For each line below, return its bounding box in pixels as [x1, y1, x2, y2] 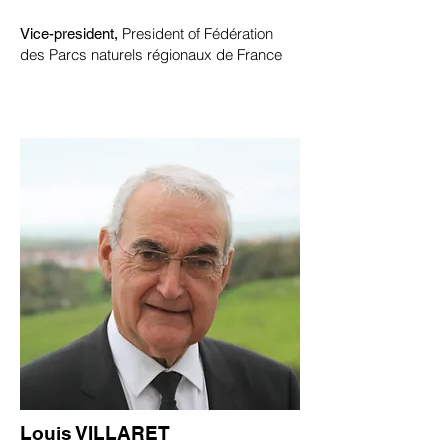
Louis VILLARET [20, 422, 170, 444]
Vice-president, [20, 25, 122, 42]
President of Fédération [122, 24, 273, 43]
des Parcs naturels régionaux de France [20, 45, 282, 64]
